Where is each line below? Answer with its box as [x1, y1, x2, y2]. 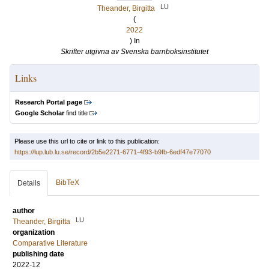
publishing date [13, 250, 64, 258]
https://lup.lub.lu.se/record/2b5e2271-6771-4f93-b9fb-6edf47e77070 [14, 148, 211, 156]
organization [13, 228, 55, 237]
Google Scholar [15, 109, 64, 116]
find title [64, 109, 88, 116]
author [13, 207, 35, 215]
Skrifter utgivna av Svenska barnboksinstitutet [61, 47, 208, 56]
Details [17, 179, 40, 187]
